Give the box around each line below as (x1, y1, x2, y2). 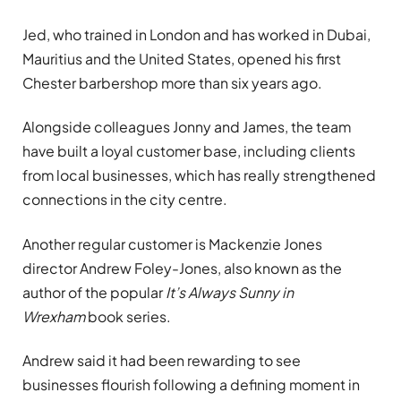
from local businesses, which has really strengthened (22, 166, 376, 185)
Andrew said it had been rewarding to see (22, 350, 301, 370)
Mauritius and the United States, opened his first (22, 48, 341, 68)
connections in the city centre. (22, 190, 227, 209)
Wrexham (22, 306, 85, 326)
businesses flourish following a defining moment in (22, 374, 360, 394)
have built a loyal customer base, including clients (22, 141, 355, 161)
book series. (85, 306, 171, 326)
